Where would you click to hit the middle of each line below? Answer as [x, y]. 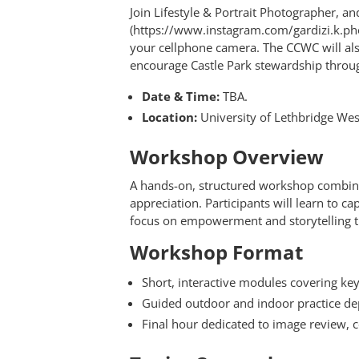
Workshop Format [216, 252]
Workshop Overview [227, 157]
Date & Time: [181, 96]
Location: [169, 117]
